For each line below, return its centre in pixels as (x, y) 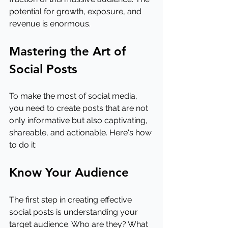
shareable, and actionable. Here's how (81, 133)
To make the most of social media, (74, 96)
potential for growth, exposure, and (76, 11)
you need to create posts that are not (80, 108)
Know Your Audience (69, 172)
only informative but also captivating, (79, 120)
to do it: (23, 145)
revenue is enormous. (50, 24)
